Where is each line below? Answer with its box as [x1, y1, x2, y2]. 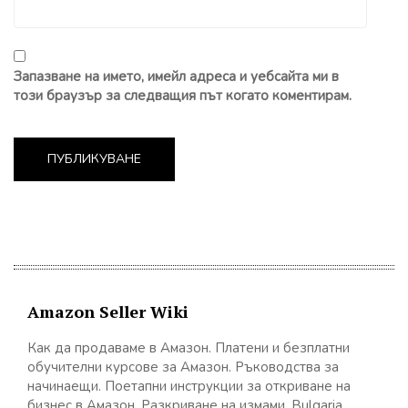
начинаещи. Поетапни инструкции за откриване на [27, 376, 351, 395]
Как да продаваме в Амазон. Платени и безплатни [27, 338, 350, 357]
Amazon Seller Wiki [27, 300, 189, 322]
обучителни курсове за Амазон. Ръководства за [27, 357, 339, 376]
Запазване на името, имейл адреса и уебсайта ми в [14, 66, 339, 86]
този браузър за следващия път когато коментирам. [14, 86, 352, 105]
